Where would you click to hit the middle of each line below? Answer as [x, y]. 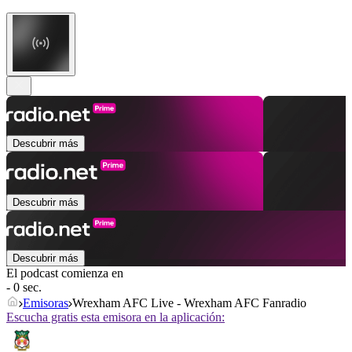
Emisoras [46, 303]
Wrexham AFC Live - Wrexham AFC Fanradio [189, 303]
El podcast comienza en [65, 273]
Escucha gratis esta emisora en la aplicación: [115, 317]
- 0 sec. [24, 288]
